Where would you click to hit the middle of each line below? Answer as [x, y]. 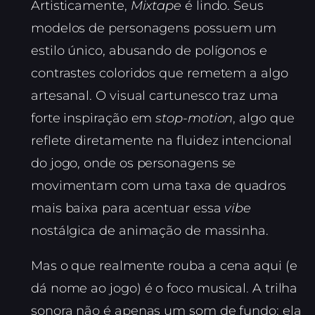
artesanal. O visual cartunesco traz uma [155, 96]
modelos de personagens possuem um [154, 28]
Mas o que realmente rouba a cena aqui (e [164, 266]
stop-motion [194, 118]
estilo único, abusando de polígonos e [149, 51]
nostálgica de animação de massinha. [150, 231]
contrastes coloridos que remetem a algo [160, 73]
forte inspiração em [94, 118]
